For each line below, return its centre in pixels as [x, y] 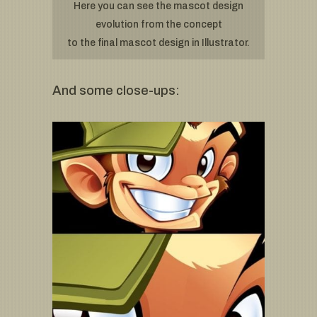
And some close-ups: [116, 90]
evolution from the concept [158, 24]
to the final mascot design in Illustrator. [158, 42]
